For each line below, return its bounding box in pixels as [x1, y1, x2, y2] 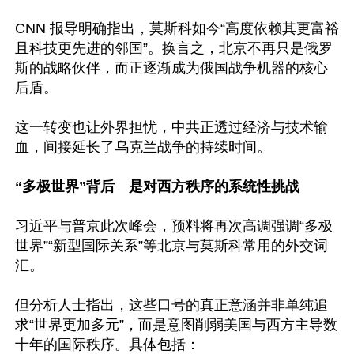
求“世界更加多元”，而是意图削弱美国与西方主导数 [15, 317, 337, 333]
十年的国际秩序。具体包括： [15, 337, 200, 352]
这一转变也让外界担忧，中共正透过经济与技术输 [15, 119, 328, 135]
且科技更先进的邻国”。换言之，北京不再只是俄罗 [15, 40, 333, 56]
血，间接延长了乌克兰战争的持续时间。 [15, 139, 271, 155]
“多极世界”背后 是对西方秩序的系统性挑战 [15, 179, 299, 194]
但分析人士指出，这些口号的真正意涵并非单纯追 [15, 297, 328, 313]
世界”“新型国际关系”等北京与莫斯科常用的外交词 [15, 238, 328, 254]
